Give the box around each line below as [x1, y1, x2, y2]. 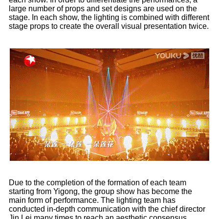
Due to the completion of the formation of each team [9, 178, 186, 187]
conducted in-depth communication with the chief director [9, 205, 205, 214]
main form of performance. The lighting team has [9, 196, 175, 205]
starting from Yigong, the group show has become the [9, 187, 192, 196]
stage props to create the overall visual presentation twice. [9, 22, 209, 31]
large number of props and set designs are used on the [9, 4, 197, 13]
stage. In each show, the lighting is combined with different [9, 13, 209, 22]
